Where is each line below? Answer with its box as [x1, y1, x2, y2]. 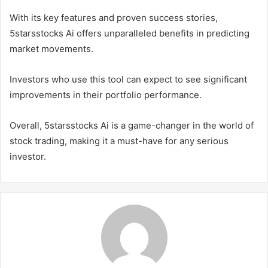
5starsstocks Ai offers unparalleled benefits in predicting [10, 27, 249, 39]
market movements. [10, 42, 93, 54]
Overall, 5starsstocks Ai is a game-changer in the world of [10, 119, 254, 131]
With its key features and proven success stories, [10, 11, 218, 23]
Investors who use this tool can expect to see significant [10, 73, 247, 85]
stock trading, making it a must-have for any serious [10, 135, 229, 147]
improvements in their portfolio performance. [10, 89, 202, 100]
